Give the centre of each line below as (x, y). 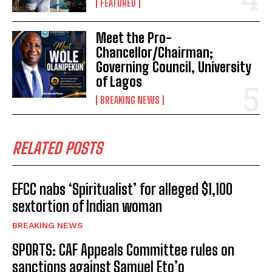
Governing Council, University (174, 67)
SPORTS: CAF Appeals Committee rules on (123, 250)
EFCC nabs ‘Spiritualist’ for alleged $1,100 (122, 189)
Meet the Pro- (134, 38)
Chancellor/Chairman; (155, 52)
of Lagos (121, 81)
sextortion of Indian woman (87, 206)
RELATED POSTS (57, 148)
